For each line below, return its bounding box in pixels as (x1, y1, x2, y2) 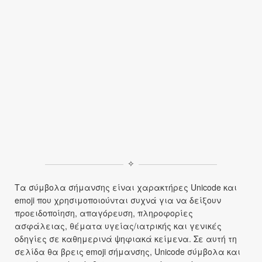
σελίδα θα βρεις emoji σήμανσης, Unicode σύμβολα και (15, 246, 240, 257)
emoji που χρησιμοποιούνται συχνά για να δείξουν (15, 194, 221, 206)
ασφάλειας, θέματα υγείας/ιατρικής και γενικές (15, 220, 222, 232)
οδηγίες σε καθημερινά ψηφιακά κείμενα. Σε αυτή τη (15, 233, 237, 244)
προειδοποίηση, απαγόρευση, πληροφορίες (15, 207, 193, 219)
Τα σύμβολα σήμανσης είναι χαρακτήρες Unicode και (15, 181, 237, 193)
